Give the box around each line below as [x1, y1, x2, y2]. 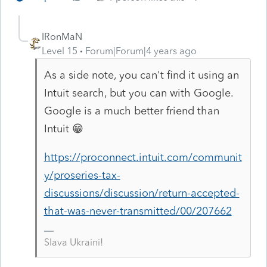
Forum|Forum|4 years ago [85, 45, 197, 57]
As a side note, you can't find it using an [44, 68, 239, 82]
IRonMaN [42, 30, 82, 42]
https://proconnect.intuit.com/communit [44, 150, 242, 164]
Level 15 [42, 45, 77, 57]
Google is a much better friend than [44, 104, 219, 117]
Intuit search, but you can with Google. [44, 86, 237, 100]
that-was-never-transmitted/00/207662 [44, 204, 232, 218]
